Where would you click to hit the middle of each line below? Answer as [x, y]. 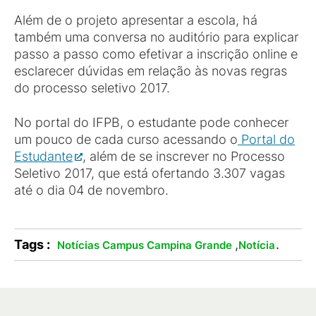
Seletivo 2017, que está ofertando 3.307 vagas [150, 173]
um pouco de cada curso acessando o [126, 139]
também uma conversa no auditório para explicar [156, 37]
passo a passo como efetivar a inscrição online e [156, 54]
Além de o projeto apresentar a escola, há [136, 20]
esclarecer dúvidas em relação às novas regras [151, 71]
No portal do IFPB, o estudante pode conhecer [151, 122]
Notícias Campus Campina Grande [145, 245]
